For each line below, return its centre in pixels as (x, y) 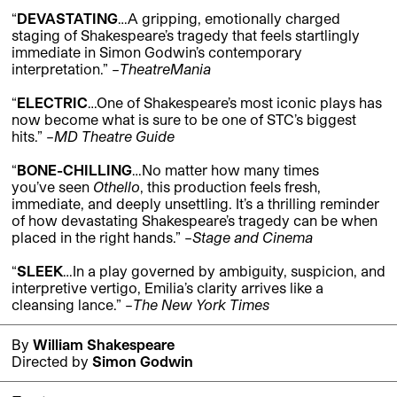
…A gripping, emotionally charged (229, 19)
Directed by (52, 362)
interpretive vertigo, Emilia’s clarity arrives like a (167, 288)
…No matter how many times (226, 170)
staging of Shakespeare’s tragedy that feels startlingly (186, 35)
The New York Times (201, 305)
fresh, (303, 187)
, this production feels (212, 187)
